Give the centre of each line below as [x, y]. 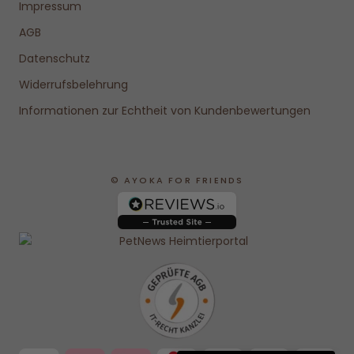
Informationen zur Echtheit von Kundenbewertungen [165, 110]
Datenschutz [55, 58]
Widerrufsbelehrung [73, 84]
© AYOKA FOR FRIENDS [177, 180]
